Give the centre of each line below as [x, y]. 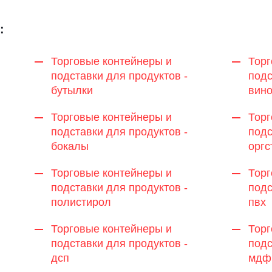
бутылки [72, 91]
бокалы [70, 147]
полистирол [81, 202]
